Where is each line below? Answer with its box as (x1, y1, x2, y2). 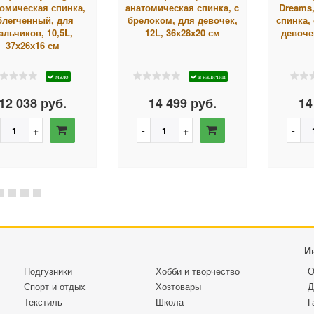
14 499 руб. (148, 93, 217, 112)
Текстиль (24, 294, 62, 308)
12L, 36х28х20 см (144, 25, 220, 39)
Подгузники (24, 264, 72, 278)
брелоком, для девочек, (127, 13, 238, 27)
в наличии (196, 73, 226, 80)
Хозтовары (155, 279, 201, 293)
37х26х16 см (5, 38, 60, 52)
